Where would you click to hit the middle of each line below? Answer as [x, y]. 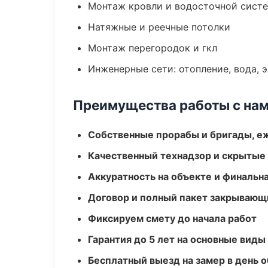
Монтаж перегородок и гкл [153, 48]
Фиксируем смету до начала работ [172, 218]
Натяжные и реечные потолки [159, 27]
